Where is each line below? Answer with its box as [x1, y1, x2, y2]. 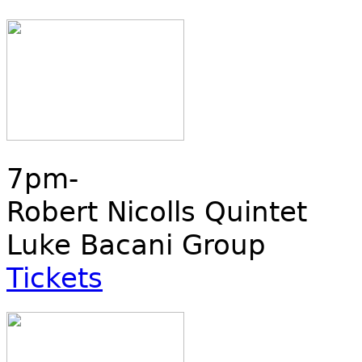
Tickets [6, 262, 103, 294]
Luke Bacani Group [6, 229, 266, 261]
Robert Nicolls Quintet [6, 196, 307, 228]
